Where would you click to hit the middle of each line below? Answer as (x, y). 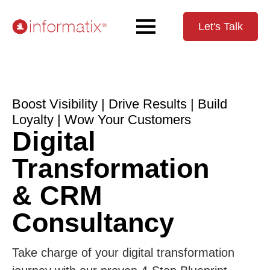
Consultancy (93, 223)
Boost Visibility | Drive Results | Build (120, 104)
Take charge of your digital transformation (123, 253)
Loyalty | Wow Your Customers (102, 120)
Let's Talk (221, 27)
